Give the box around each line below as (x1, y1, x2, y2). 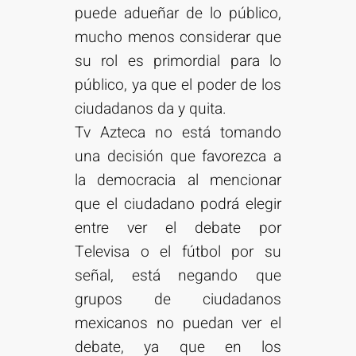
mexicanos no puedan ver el (75, 312, 281, 335)
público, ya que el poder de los (75, 74, 281, 97)
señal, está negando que (75, 265, 281, 288)
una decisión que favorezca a (75, 145, 281, 168)
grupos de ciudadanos (75, 288, 281, 311)
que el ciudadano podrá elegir (75, 193, 281, 216)
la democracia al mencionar (75, 169, 281, 192)
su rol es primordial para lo (75, 50, 281, 73)
